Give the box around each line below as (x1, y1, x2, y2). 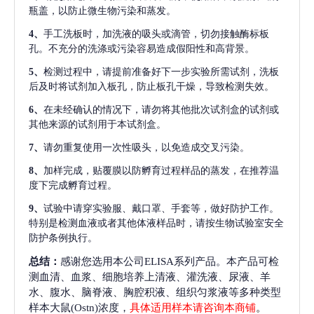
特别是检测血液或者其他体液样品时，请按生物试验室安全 (29, 217, 284, 228)
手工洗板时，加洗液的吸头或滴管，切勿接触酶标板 (43, 28, 269, 39)
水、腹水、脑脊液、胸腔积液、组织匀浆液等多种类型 (29, 285, 281, 298)
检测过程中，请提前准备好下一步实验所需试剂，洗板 (43, 66, 279, 77)
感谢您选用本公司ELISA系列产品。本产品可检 (60, 254, 279, 267)
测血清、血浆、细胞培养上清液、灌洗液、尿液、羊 (29, 270, 271, 282)
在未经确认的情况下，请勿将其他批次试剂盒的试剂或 (43, 104, 279, 115)
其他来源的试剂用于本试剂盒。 (29, 118, 166, 130)
